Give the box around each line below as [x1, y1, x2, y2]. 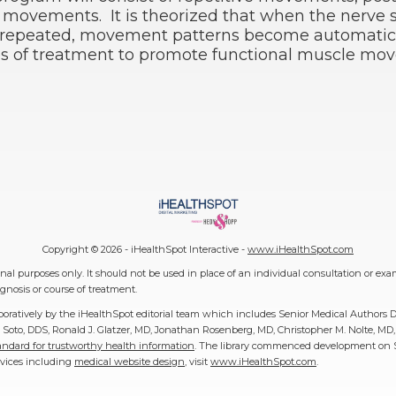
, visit [185, 354, 210, 368]
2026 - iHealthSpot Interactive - [101, 243, 247, 256]
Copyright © [42, 243, 101, 256]
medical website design [74, 354, 185, 368]
